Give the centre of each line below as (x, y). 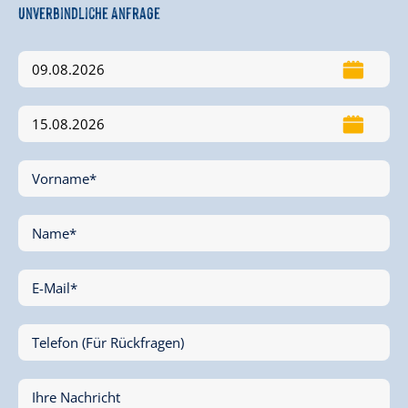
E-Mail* (55, 288)
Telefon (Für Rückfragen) (108, 343)
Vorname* (64, 179)
